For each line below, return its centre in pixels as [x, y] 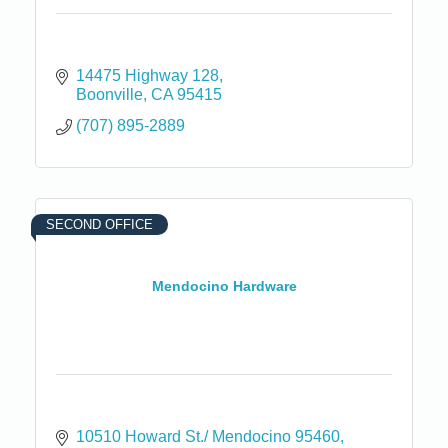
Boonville [109, 94]
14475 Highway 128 [147, 75]
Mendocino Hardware [224, 286]
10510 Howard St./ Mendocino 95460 [208, 436]
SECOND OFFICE [99, 224]
